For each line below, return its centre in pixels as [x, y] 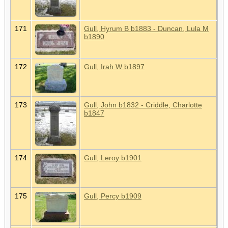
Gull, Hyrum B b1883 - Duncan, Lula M [146, 28]
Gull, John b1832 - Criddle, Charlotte [143, 105]
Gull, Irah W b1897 [114, 66]
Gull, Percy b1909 [113, 196]
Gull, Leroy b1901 [113, 158]
